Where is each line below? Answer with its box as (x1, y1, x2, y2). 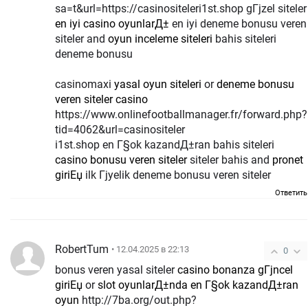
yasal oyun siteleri (114, 78, 201, 91)
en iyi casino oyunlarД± (55, 17, 169, 31)
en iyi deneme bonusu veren (169, 17, 307, 31)
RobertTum (55, 243, 109, 256)
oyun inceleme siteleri (108, 32, 212, 46)
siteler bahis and (187, 153, 272, 167)
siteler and (55, 32, 108, 46)
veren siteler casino (55, 93, 148, 107)
